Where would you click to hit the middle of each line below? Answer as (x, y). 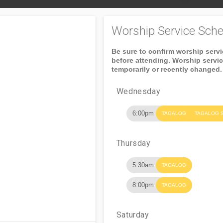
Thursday (133, 143)
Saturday (133, 215)
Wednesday (138, 91)
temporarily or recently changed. (167, 69)
